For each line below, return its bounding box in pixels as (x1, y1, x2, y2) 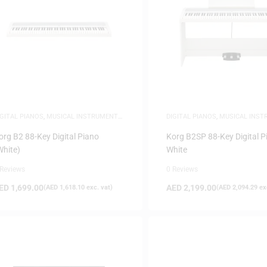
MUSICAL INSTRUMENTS (46, 112, 122, 120)
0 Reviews (166, 164, 198, 173)
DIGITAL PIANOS (166, 112, 216, 120)
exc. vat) (85, 183, 113, 191)
